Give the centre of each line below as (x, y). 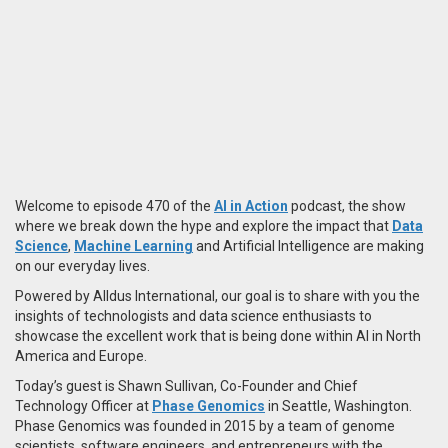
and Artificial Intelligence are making (308, 245)
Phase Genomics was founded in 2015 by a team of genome (205, 425)
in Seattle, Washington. (338, 405)
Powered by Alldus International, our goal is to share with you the (217, 295)
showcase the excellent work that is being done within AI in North (218, 335)
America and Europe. (81, 355)
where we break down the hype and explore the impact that (203, 225)
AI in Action (251, 205)
